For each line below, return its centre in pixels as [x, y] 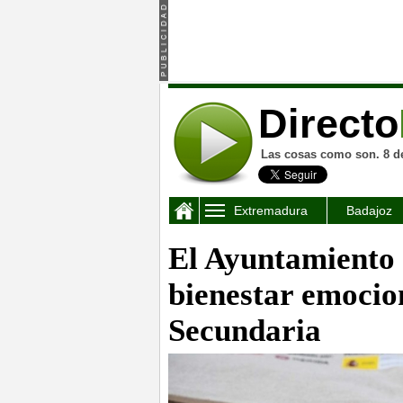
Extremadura [271, 210]
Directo [328, 124]
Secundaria [245, 331]
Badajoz [369, 210]
